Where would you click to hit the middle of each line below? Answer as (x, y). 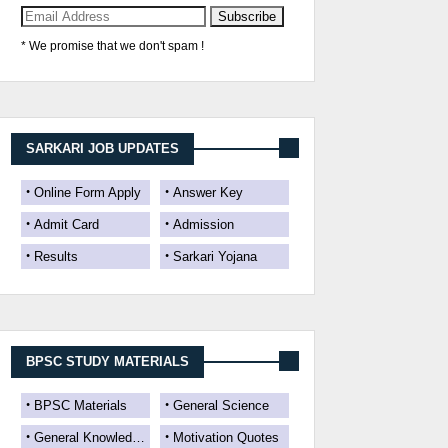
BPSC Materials (80, 405)
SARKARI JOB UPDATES (102, 148)
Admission (203, 224)
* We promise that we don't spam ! (112, 46)
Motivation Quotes (226, 437)
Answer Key (208, 192)
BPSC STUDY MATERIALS (107, 361)
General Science (221, 405)
